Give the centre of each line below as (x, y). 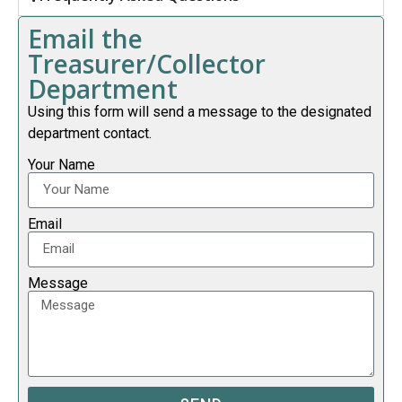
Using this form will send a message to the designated (200, 112)
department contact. (90, 134)
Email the (85, 39)
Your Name (61, 164)
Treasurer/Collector (147, 64)
